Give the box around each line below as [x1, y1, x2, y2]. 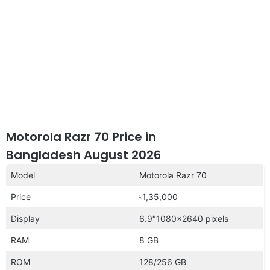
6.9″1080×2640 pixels [139, 213, 228, 224]
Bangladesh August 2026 [6, 146, 161, 163]
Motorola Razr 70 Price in [6, 128, 156, 145]
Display [11, 213, 40, 224]
